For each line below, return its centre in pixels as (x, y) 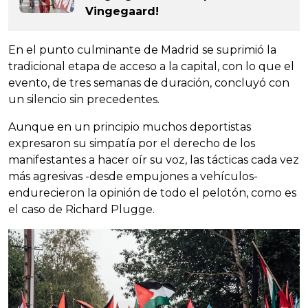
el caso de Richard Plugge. (81, 209)
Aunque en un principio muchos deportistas (130, 126)
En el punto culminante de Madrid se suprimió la (142, 49)
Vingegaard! (122, 11)
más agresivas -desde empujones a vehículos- (133, 176)
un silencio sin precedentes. (84, 99)
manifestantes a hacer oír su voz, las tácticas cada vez (154, 159)
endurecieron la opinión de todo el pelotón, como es (152, 192)
